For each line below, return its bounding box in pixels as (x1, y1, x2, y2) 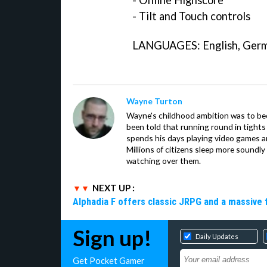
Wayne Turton (126, 96, 182, 107)
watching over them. (126, 156, 201, 166)
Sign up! (73, 225, 152, 252)
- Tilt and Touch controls (132, 10, 250, 23)
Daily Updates (195, 232, 238, 241)
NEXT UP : (92, 182, 135, 194)
